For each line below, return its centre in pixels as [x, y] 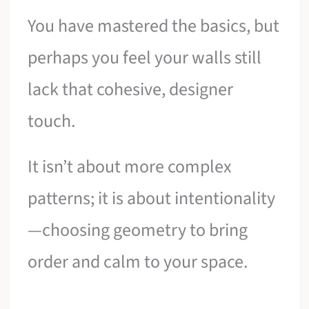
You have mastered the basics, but [154, 26]
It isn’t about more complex [130, 166]
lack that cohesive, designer [131, 90]
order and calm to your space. [138, 261]
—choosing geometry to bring [138, 230]
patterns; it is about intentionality [152, 198]
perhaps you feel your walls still [145, 58]
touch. [52, 121]
